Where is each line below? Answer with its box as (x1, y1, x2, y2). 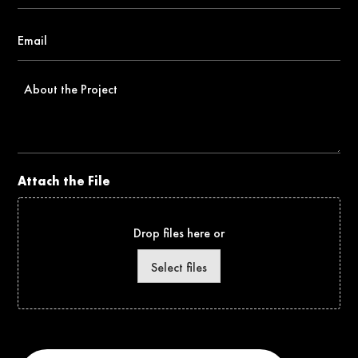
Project (17, 112, 62, 129)
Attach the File (18, 173, 111, 190)
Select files (150, 258, 207, 276)
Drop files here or (133, 225, 225, 242)
